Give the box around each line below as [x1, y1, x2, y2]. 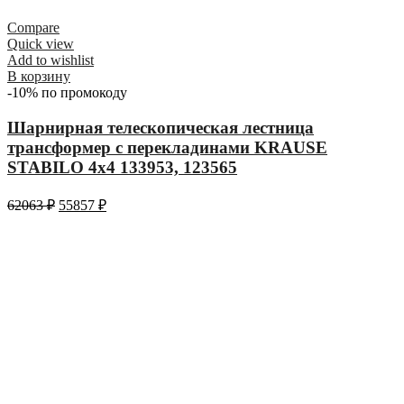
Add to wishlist [7, 52, 94, 69]
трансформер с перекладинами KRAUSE [7, 138, 327, 158]
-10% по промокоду [7, 85, 127, 101]
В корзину [7, 69, 70, 85]
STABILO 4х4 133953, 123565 [7, 158, 237, 178]
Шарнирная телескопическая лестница [7, 118, 314, 138]
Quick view [7, 36, 74, 52]
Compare [7, 20, 60, 36]
